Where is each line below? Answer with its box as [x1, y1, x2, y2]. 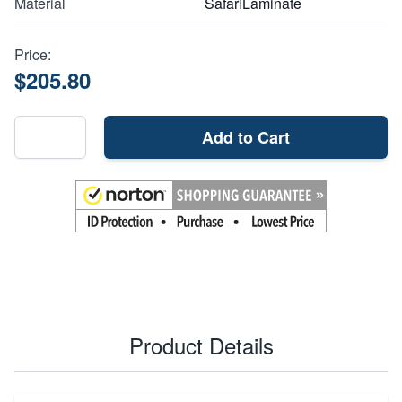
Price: [14, 43, 51, 65]
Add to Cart [202, 125, 290, 149]
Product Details [128, 328, 274, 361]
